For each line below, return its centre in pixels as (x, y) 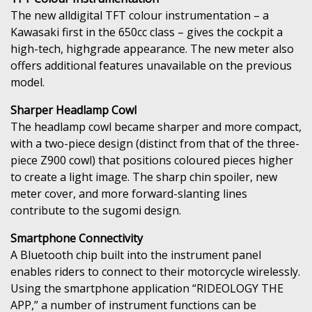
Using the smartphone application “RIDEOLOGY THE (147, 288)
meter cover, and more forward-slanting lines (129, 193)
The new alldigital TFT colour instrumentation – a (140, 15)
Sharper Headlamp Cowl (73, 110)
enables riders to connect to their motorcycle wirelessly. (155, 271)
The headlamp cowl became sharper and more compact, (156, 126)
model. (28, 82)
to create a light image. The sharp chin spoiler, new (144, 177)
